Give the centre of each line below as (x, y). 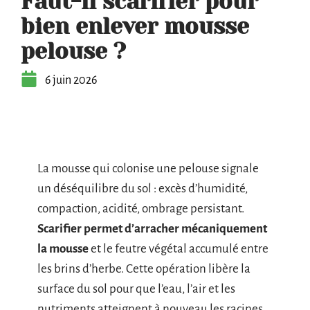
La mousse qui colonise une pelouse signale (148, 168)
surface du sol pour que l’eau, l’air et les (136, 289)
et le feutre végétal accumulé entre (179, 249)
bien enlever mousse (135, 27)
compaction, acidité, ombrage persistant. (141, 209)
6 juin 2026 (71, 80)
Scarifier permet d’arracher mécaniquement (152, 229)
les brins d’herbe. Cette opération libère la (144, 269)
